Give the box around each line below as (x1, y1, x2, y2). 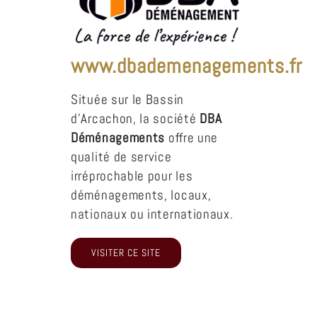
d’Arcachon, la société (71, 109, 197, 127)
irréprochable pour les (71, 166, 193, 185)
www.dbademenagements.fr (71, 52, 302, 79)
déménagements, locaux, (71, 185, 212, 204)
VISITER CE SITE (91, 246, 161, 259)
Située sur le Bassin (71, 90, 184, 108)
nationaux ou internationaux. (71, 204, 234, 223)
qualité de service (71, 147, 172, 166)
